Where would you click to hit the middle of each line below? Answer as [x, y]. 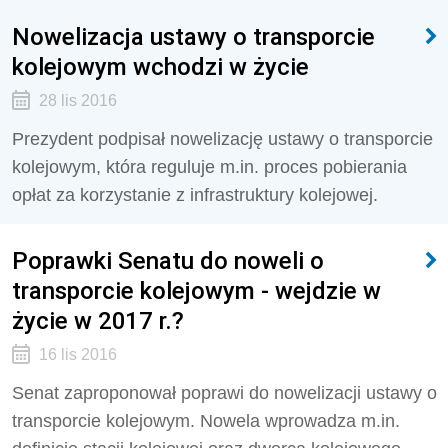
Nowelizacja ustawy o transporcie [193, 36]
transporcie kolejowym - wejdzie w [196, 290]
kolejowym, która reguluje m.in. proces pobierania [209, 167]
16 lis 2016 [77, 354]
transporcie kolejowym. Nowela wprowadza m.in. [206, 421]
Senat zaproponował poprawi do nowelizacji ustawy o [224, 393]
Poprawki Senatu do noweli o [168, 260]
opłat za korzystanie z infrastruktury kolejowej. [195, 195]
